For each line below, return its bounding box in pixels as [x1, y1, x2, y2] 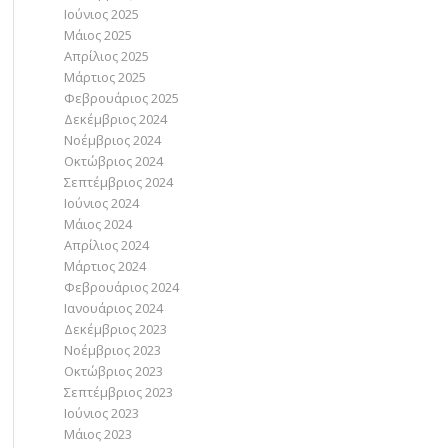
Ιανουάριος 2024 [63, 299, 163, 317]
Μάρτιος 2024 [63, 257, 146, 275]
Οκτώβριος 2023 [63, 362, 163, 380]
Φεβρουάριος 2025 [63, 89, 179, 107]
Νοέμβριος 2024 [63, 131, 161, 149]
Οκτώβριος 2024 [63, 152, 163, 170]
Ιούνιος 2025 [63, 5, 139, 23]
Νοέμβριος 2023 [63, 341, 161, 359]
